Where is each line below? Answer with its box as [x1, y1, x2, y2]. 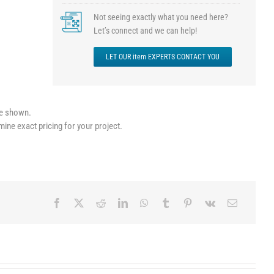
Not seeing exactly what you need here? [93, 12, 228, 22]
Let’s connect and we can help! [93, 26, 197, 35]
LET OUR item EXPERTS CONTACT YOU [105, 53, 220, 61]
